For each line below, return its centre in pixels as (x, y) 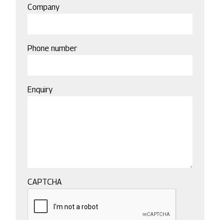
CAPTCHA (45, 182)
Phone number (52, 49)
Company (43, 7)
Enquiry (40, 90)
